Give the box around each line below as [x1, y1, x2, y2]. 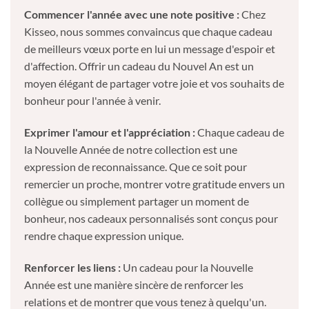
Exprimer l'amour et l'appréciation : [24, 126, 195, 139]
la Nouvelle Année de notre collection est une [24, 143, 237, 157]
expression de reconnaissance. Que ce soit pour [24, 160, 247, 174]
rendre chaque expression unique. [24, 229, 183, 243]
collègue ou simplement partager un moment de [24, 195, 249, 208]
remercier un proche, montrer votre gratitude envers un [24, 177, 285, 191]
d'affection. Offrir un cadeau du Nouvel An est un [24, 59, 254, 73]
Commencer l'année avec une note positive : [24, 8, 239, 21]
